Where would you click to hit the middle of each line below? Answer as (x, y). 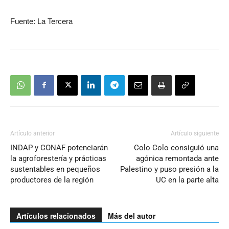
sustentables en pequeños (55, 169)
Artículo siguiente (195, 133)
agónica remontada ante (177, 158)
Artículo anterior (32, 133)
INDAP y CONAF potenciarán (59, 147)
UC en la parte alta (187, 180)
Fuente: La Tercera (41, 21)
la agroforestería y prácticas (58, 158)
